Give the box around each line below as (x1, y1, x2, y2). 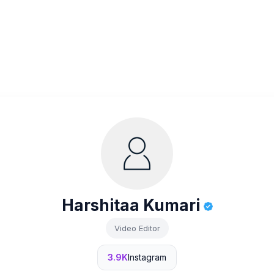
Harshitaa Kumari (61, 196, 204, 215)
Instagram (128, 252, 166, 262)
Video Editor (114, 223, 160, 233)
